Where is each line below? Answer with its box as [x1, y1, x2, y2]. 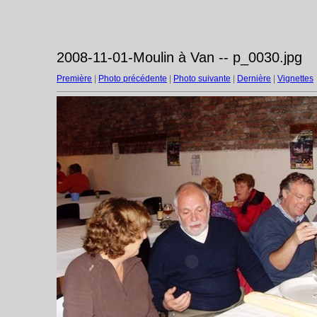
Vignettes [277, 74, 313, 83]
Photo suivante [173, 74, 231, 83]
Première [57, 74, 92, 83]
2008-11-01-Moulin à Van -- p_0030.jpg [57, 50, 302, 65]
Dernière [237, 74, 271, 83]
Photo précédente [98, 74, 167, 83]
